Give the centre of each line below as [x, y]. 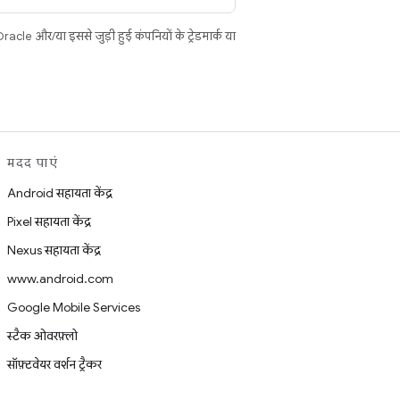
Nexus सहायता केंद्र [54, 250]
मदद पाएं [33, 162]
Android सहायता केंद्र [60, 193]
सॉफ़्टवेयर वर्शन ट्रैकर [54, 364]
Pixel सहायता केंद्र [49, 221]
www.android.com [60, 279]
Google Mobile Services [74, 307]
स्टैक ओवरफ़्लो [42, 336]
